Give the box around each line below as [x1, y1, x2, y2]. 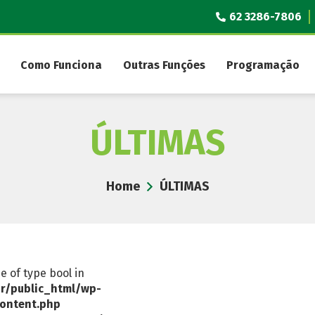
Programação [226, 58, 300, 72]
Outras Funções [123, 58, 205, 72]
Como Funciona [20, 58, 102, 72]
